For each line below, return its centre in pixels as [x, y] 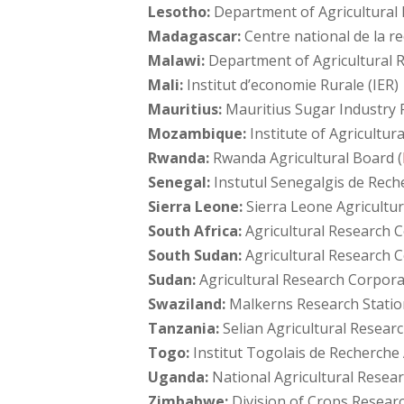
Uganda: [179, 376]
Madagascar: [195, 36]
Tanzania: [184, 328]
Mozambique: [199, 133]
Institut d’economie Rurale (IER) [291, 84]
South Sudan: [195, 255]
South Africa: [195, 230]
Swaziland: [187, 303]
